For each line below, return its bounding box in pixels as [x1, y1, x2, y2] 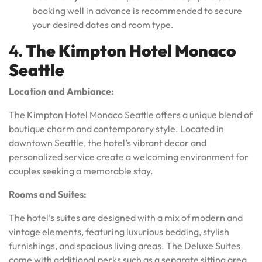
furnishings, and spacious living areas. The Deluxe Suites [9, 239, 240, 251]
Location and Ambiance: [9, 85, 114, 97]
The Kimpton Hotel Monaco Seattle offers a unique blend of [9, 108, 253, 120]
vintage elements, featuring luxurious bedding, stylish [9, 225, 229, 237]
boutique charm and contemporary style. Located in [9, 122, 224, 135]
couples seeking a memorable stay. [9, 164, 153, 177]
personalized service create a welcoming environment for [9, 150, 249, 163]
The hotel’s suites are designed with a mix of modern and [9, 211, 243, 223]
